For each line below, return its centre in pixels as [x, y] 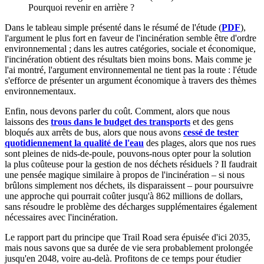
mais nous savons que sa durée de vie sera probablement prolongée [129, 247]
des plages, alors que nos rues [200, 143]
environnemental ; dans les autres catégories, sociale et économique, [130, 48]
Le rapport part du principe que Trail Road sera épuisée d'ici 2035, [128, 237]
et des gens [212, 121]
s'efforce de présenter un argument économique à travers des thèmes [131, 80]
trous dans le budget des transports [121, 121]
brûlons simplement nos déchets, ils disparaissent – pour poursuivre [129, 185]
